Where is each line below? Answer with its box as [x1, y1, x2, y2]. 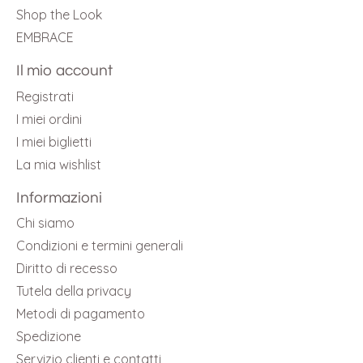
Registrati [16, 88, 74, 105]
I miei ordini [16, 110, 82, 127]
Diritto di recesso [16, 260, 117, 277]
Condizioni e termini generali [16, 237, 183, 254]
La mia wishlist [16, 156, 101, 173]
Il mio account [16, 62, 113, 79]
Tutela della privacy [16, 283, 131, 300]
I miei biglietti [16, 133, 92, 150]
